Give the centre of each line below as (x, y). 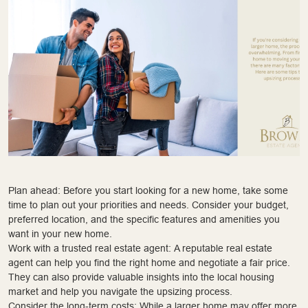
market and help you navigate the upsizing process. (120, 291)
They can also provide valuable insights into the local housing (141, 277)
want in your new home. (60, 233)
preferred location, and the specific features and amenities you (144, 219)
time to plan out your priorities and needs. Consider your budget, (148, 205)
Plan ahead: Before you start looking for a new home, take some (148, 190)
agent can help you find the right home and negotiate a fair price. (149, 262)
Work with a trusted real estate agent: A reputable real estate (140, 248)
